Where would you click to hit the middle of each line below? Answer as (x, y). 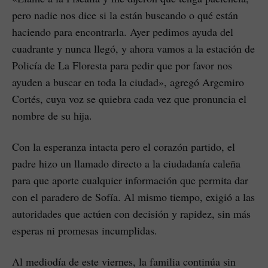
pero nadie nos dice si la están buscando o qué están (125, 15)
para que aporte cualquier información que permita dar (130, 180)
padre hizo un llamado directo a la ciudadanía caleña (126, 163)
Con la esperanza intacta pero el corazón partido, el (124, 146)
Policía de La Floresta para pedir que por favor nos (122, 65)
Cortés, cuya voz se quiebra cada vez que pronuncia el (129, 98)
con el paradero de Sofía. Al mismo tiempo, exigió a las (133, 197)
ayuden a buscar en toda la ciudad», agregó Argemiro (128, 82)
